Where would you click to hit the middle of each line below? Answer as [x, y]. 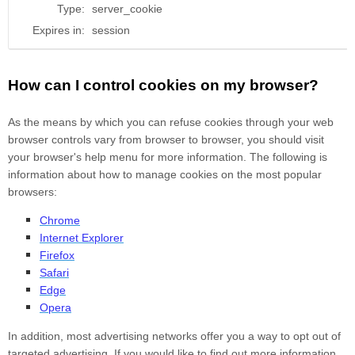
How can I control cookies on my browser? [163, 86]
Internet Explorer [82, 238]
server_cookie [127, 9]
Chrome [60, 221]
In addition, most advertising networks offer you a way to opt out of [174, 336]
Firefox [57, 256]
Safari [54, 273]
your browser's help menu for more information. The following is [168, 157]
